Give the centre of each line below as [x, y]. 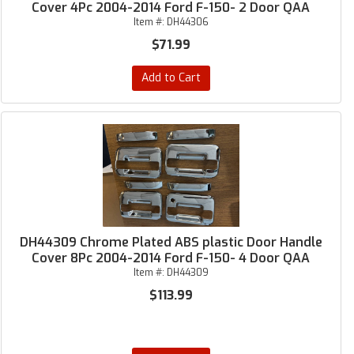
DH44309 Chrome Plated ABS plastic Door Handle [171, 242]
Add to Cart [171, 78]
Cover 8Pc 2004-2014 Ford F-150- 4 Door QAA [171, 258]
